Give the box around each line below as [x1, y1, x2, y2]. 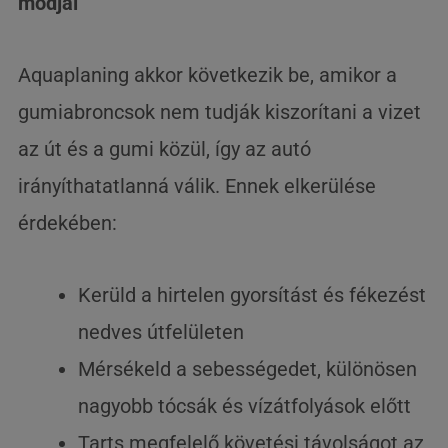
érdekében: [18, 210, 118, 235]
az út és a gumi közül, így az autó [18, 136, 312, 161]
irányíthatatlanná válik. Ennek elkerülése [18, 173, 377, 198]
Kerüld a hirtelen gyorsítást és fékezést [78, 282, 427, 307]
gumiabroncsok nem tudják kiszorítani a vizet [18, 99, 422, 124]
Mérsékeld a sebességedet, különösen [78, 356, 418, 381]
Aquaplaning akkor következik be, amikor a [18, 62, 398, 87]
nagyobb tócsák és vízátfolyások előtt [78, 393, 412, 418]
